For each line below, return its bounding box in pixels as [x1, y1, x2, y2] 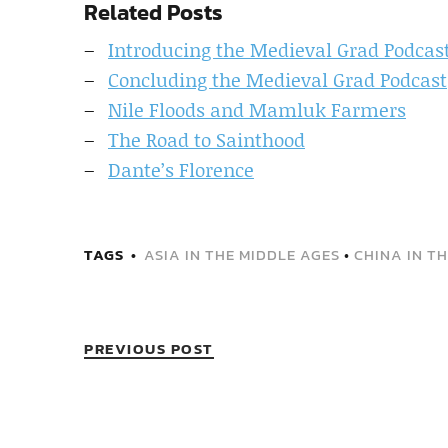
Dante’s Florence [108, 155, 254, 183]
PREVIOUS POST [84, 336, 214, 360]
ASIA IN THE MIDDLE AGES [144, 242, 340, 266]
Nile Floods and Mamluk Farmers [108, 95, 406, 123]
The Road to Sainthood [108, 125, 305, 153]
